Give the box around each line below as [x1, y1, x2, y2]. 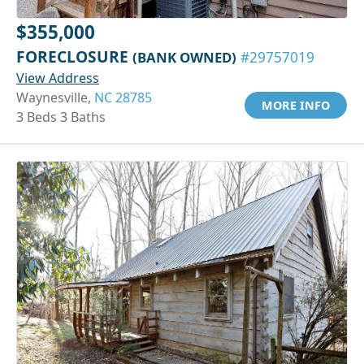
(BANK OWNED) [132, 47, 236, 67]
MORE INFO [262, 97, 330, 113]
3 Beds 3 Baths [16, 107, 106, 126]
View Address [16, 68, 99, 87]
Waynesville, [16, 88, 94, 106]
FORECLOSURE [16, 45, 132, 67]
